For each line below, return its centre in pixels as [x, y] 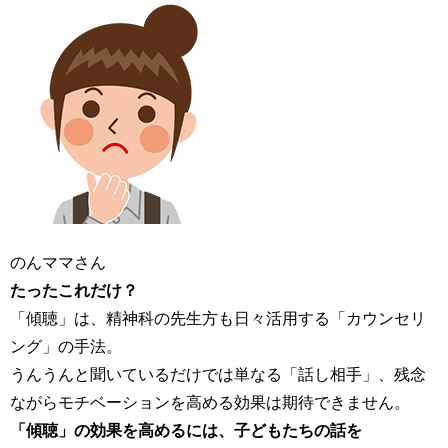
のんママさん [58, 262]
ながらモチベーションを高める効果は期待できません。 [210, 402]
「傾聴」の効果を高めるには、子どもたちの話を [186, 430]
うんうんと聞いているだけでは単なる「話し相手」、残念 [218, 374]
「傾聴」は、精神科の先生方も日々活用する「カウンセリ [218, 318]
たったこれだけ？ [74, 290]
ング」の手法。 [66, 346]
